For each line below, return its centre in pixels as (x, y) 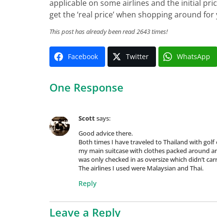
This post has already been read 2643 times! (108, 31)
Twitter (137, 56)
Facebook (83, 56)
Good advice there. (106, 134)
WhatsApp (194, 56)
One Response (86, 87)
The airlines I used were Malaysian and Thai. (141, 169)
